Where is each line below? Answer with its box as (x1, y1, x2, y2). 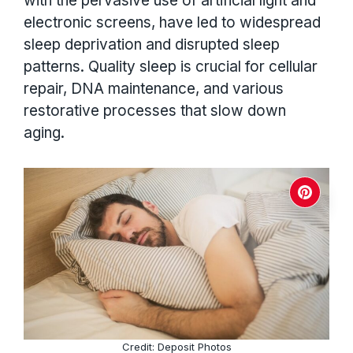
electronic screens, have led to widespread (24, 13, 321, 32)
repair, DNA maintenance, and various (24, 79, 284, 98)
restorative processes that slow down (24, 101, 286, 120)
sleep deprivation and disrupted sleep (24, 35, 280, 54)
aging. (24, 123, 65, 142)
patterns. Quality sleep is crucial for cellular (24, 57, 318, 76)
